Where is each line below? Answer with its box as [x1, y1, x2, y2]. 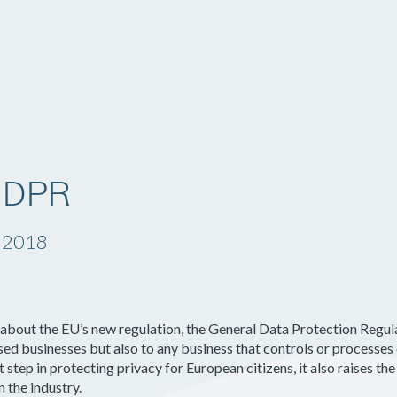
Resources [275, 41, 344, 58]
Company [147, 41, 211, 58]
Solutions [21, 41, 83, 58]
